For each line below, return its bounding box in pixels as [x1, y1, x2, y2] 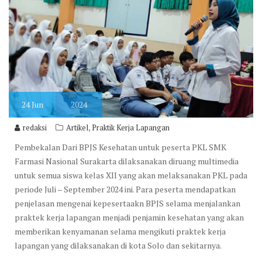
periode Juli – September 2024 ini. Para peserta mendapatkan [15, 184, 236, 195]
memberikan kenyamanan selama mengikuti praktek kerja [15, 226, 226, 237]
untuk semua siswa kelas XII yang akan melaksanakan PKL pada [15, 170, 247, 181]
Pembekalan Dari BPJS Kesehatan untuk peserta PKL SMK [15, 142, 226, 153]
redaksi [23, 122, 47, 133]
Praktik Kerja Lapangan [92, 122, 170, 133]
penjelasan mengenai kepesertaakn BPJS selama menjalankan [15, 198, 240, 209]
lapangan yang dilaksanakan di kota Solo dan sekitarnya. [15, 240, 222, 251]
